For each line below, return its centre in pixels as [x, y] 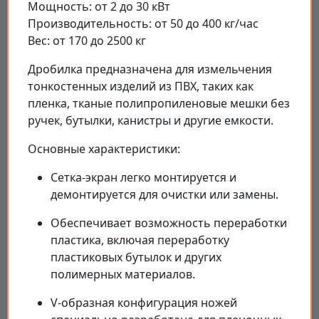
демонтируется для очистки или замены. [164, 195]
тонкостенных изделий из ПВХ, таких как [141, 87]
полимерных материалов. [123, 274]
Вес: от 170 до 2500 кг [87, 41]
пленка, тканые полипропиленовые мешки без [159, 104]
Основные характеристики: [104, 149]
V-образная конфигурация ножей [144, 303]
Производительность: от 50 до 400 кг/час [143, 24]
